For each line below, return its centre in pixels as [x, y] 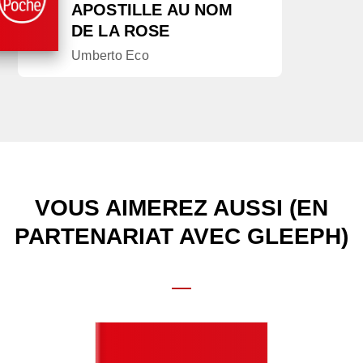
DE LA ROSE [121, 31]
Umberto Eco [110, 56]
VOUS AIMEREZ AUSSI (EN [181, 208]
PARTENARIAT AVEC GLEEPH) [181, 237]
